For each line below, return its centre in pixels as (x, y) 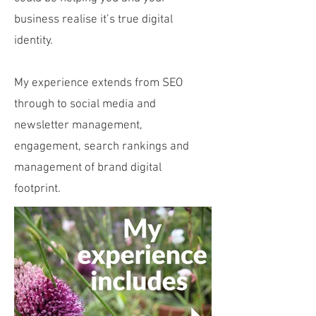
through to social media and (85, 104)
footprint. (39, 189)
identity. (35, 41)
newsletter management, (78, 126)
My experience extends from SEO (98, 83)
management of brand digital (88, 168)
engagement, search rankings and (102, 147)
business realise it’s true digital (93, 20)
